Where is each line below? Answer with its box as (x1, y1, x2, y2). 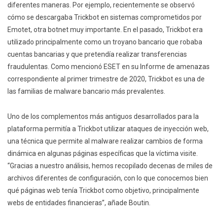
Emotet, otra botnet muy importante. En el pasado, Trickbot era (7, 26, 203, 34)
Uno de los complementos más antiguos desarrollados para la (7, 112, 199, 121)
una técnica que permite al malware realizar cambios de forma (7, 137, 203, 146)
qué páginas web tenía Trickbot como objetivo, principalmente (7, 186, 199, 195)
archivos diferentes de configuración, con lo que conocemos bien (7, 174, 208, 183)
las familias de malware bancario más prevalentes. (7, 87, 165, 96)
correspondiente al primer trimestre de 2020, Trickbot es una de (7, 75, 205, 83)
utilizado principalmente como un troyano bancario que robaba (7, 38, 202, 46)
